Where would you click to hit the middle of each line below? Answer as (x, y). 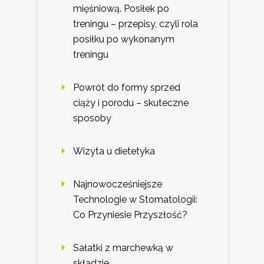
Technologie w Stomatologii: (135, 200)
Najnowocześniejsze (118, 184)
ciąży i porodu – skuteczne (131, 103)
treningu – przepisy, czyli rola (136, 24)
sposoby (92, 118)
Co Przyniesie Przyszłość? (130, 215)
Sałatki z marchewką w (123, 248)
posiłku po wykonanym (124, 39)
